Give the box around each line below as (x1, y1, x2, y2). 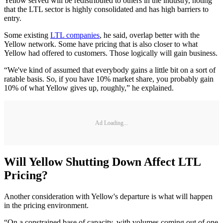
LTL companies (50, 31, 100, 40)
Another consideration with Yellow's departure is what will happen (4, 192, 213, 201)
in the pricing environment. (4, 201, 89, 210)
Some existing (4, 31, 50, 40)
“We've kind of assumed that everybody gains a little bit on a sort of (4, 66, 216, 75)
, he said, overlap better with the (100, 31, 200, 40)
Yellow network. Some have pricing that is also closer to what (4, 40, 198, 49)
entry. (4, 14, 21, 23)
